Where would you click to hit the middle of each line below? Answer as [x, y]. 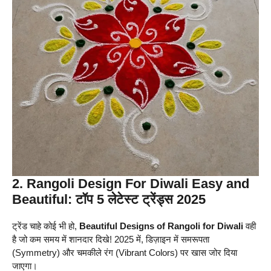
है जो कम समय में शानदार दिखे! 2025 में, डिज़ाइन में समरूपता [111, 239]
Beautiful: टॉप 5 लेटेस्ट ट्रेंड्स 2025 [109, 199]
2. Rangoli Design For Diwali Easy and [131, 183]
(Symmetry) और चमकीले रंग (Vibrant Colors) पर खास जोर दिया [125, 252]
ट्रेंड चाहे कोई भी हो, [46, 226]
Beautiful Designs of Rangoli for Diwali [161, 226]
